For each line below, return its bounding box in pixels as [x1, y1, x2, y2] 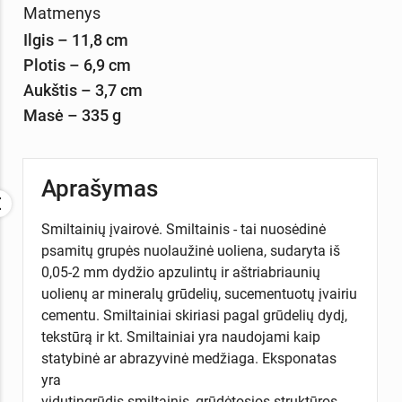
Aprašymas [40, 175, 158, 203]
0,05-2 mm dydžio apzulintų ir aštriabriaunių [40, 264, 320, 282]
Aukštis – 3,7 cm [22, 80, 143, 100]
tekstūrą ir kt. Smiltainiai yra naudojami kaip [40, 328, 320, 346]
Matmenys [22, 3, 100, 22]
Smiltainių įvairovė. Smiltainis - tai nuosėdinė [40, 221, 326, 239]
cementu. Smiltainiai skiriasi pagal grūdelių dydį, [40, 307, 347, 325]
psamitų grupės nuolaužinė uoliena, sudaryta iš [40, 242, 340, 260]
